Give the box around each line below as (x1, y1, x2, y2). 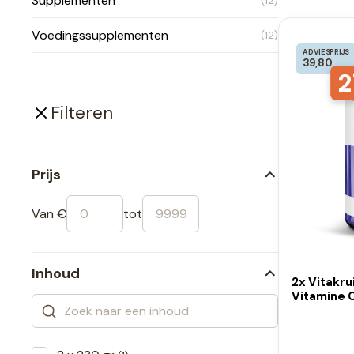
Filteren (51, 100, 113, 124)
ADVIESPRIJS (303, 47, 350, 57)
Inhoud (32, 264, 80, 284)
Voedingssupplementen (32, 26, 168, 43)
